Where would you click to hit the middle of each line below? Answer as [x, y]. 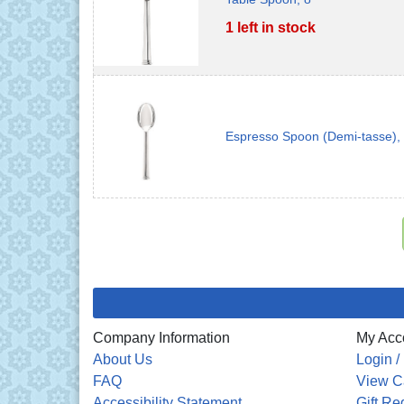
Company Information [161, 338]
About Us [123, 360]
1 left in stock [270, 27]
